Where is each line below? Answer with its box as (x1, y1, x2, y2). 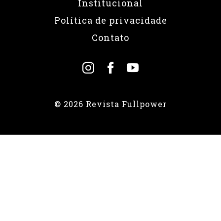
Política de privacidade (54, 14, 167, 26)
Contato (92, 31, 129, 43)
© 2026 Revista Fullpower (54, 98, 167, 109)
